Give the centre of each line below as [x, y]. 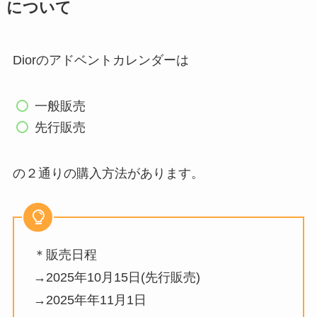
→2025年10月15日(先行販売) [116, 277]
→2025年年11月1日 [90, 300]
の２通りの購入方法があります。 [108, 174]
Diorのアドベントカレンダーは [100, 60]
